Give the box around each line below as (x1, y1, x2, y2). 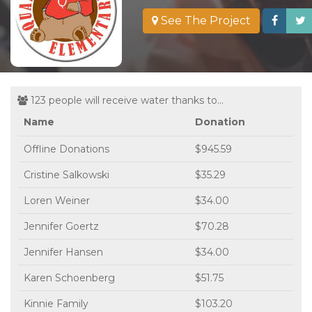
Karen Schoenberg (24, 271, 115, 284)
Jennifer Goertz (24, 219, 99, 233)
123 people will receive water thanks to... (28, 93, 224, 107)
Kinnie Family (24, 297, 88, 310)
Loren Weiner (24, 194, 90, 207)
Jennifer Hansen (24, 245, 103, 258)
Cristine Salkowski (24, 168, 109, 181)
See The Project (158, 13, 251, 27)
